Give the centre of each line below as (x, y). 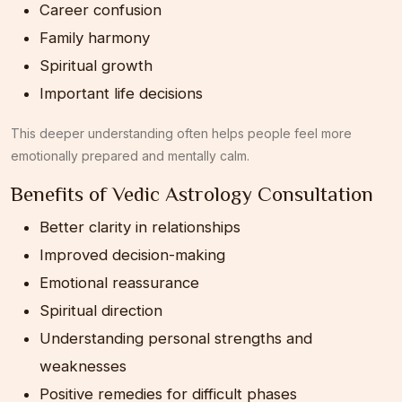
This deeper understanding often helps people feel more (181, 133)
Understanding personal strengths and (176, 338)
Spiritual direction (101, 310)
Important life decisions (121, 93)
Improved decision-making (132, 254)
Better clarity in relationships (140, 227)
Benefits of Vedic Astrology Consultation (192, 193)
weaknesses (83, 366)
